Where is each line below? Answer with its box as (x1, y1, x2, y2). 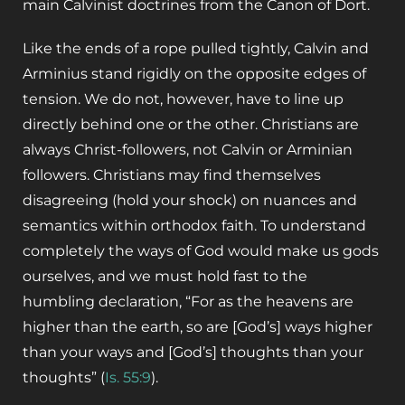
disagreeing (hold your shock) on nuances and (23, 191, 357, 209)
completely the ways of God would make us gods (23, 241, 379, 259)
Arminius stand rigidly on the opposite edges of (23, 64, 366, 82)
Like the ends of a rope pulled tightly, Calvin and (23, 39, 369, 57)
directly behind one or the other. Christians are (23, 115, 359, 133)
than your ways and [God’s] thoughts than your (23, 343, 363, 361)
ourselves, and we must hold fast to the (23, 267, 307, 285)
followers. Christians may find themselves (23, 165, 321, 184)
